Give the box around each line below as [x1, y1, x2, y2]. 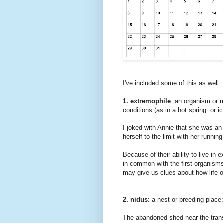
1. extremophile [123, 97, 171, 105]
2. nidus [123, 196, 148, 204]
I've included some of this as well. [123, 79, 221, 87]
